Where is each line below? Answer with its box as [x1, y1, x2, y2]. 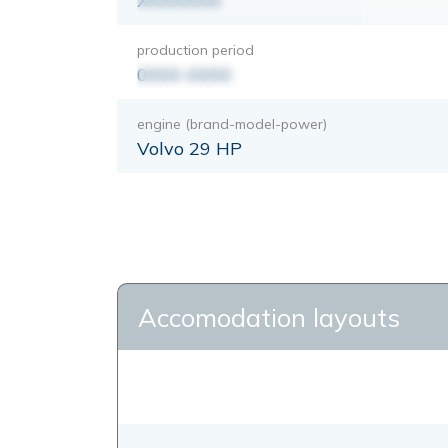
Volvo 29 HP [137, 136, 242, 160]
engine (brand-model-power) [137, 114, 327, 133]
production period [137, 40, 254, 59]
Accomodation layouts [138, 301, 400, 333]
